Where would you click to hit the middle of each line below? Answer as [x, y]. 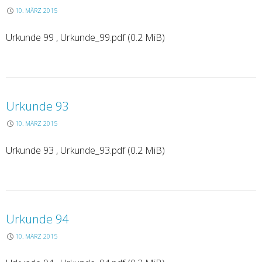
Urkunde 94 [37, 219]
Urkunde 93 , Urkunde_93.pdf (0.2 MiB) [85, 150]
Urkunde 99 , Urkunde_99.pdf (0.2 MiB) [85, 37]
